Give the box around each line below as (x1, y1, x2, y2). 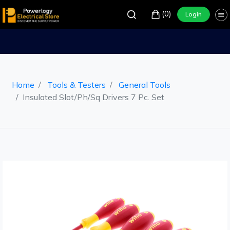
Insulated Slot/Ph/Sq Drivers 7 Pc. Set (22, 92, 164, 102)
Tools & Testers (47, 80, 106, 90)
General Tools (118, 80, 170, 90)
